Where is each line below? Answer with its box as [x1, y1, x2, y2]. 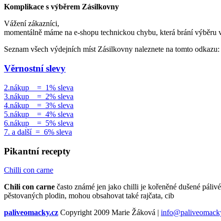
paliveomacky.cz [4, 208, 58, 217]
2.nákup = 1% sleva [4, 83, 74, 92]
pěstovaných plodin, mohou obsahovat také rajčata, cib [4, 191, 174, 200]
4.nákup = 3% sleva [4, 101, 74, 110]
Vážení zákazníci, [4, 19, 59, 28]
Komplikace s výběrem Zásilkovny [4, 2, 119, 11]
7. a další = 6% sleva [4, 127, 72, 136]
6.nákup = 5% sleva [4, 118, 74, 127]
